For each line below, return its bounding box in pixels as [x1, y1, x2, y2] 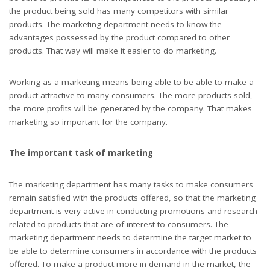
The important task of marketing [9, 148, 153, 159]
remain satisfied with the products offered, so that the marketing [9, 192, 256, 203]
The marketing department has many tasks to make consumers [9, 179, 253, 190]
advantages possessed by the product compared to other [9, 32, 230, 43]
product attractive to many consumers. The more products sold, [9, 90, 253, 101]
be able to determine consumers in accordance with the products [9, 245, 257, 256]
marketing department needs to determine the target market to [9, 232, 251, 243]
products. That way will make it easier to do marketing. [9, 45, 216, 56]
